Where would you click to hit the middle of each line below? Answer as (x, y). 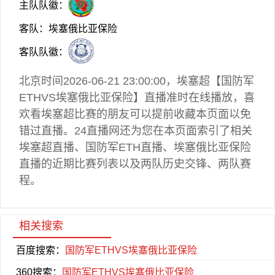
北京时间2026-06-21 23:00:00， (98, 81)
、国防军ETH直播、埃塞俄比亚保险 (163, 147)
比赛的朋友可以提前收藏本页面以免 (163, 114)
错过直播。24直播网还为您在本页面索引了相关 (136, 131)
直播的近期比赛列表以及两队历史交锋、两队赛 (135, 164)
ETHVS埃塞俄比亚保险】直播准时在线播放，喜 (137, 98)
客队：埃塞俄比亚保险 (68, 29)
